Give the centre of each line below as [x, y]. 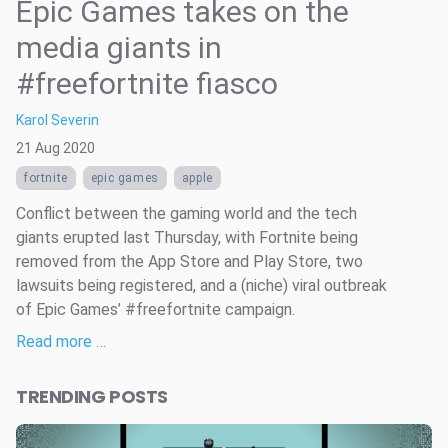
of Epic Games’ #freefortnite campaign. [155, 309]
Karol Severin [57, 119]
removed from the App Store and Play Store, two [189, 261]
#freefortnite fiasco [147, 83]
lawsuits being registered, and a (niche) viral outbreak [201, 285]
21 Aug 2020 [55, 147]
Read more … [61, 341]
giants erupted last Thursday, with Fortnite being [187, 237]
